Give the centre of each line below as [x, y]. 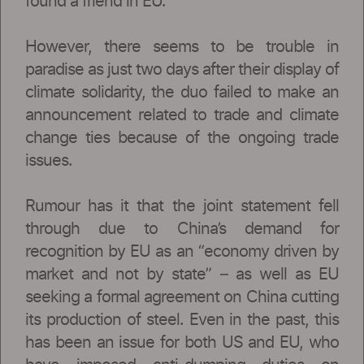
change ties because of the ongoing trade [182, 138]
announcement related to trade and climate [182, 115]
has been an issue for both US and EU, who [182, 342]
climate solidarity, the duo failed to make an [182, 92]
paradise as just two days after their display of [182, 69]
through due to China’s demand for [182, 229]
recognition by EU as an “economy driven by [182, 251]
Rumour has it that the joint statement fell [182, 206]
